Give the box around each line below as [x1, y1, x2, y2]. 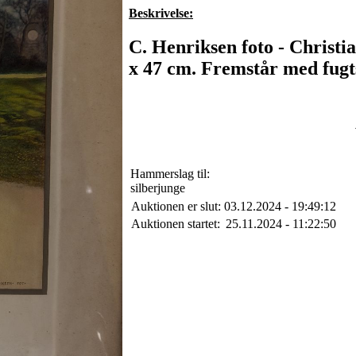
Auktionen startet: [131, 217, 220, 231]
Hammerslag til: [130, 167, 210, 181]
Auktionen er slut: [131, 199, 221, 214]
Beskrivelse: [129, 6, 193, 21]
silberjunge [130, 181, 185, 195]
